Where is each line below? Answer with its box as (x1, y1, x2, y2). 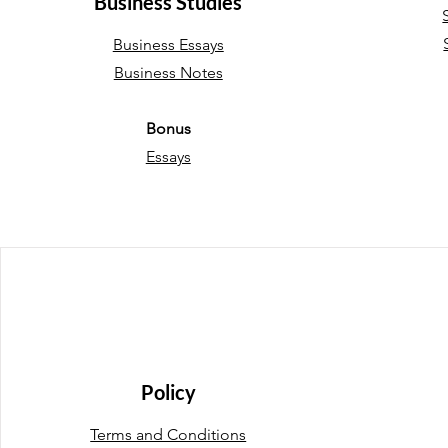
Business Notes (113, 63, 223, 82)
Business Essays (112, 35, 224, 54)
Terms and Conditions (90, 425, 247, 444)
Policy (140, 380, 196, 404)
